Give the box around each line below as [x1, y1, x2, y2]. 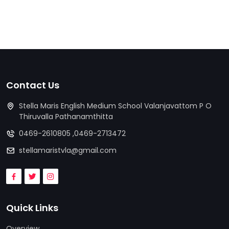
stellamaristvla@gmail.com [19, 145, 117, 155]
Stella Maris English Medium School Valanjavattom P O [19, 101, 212, 111]
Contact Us [6, 79, 59, 91]
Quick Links [6, 201, 58, 214]
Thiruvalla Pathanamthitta [19, 111, 113, 122]
